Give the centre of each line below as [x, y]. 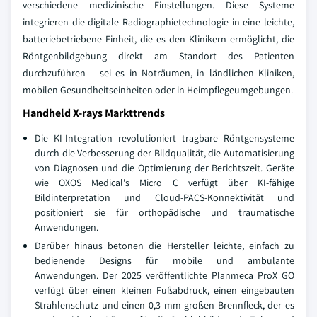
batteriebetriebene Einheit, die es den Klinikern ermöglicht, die [158, 39]
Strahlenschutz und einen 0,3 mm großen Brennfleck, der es [165, 305]
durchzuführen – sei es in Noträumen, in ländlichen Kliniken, [158, 73]
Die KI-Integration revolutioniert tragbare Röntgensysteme [165, 138]
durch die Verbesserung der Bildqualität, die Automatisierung [165, 153]
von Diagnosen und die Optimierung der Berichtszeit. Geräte [165, 168]
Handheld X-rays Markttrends [94, 113]
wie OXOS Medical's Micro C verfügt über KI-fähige [165, 183]
